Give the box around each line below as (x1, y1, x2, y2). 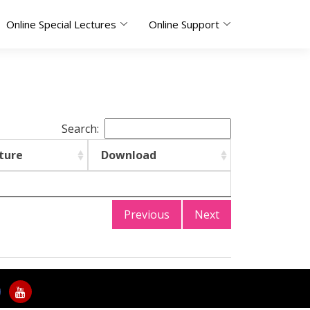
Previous (124, 207, 170, 222)
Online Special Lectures (6, 17, 116, 31)
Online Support (149, 17, 219, 31)
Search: (62, 121, 99, 136)
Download (101, 147, 156, 163)
